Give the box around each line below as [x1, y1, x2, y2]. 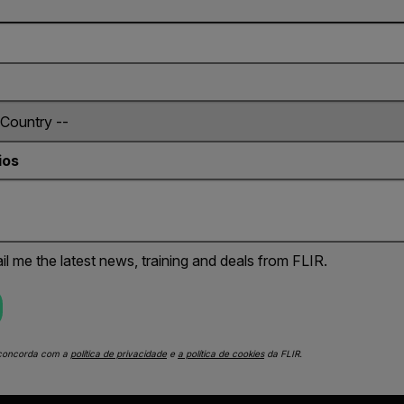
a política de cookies [178, 348, 264, 360]
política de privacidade [70, 348, 167, 360]
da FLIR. [264, 348, 302, 360]
